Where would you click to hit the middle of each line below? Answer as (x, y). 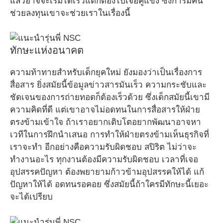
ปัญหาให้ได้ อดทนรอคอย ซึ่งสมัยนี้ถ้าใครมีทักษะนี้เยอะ (109, 184)
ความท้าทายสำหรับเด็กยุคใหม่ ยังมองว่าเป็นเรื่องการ (106, 72)
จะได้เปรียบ (31, 197)
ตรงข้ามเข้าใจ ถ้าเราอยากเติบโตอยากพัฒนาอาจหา (106, 122)
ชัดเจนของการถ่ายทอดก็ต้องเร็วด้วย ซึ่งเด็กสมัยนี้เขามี (110, 97)
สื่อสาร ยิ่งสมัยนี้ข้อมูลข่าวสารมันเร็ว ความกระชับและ (108, 85)
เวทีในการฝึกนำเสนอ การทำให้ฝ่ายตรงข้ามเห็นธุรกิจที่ (110, 135)
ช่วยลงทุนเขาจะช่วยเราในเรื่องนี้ (70, 13)
